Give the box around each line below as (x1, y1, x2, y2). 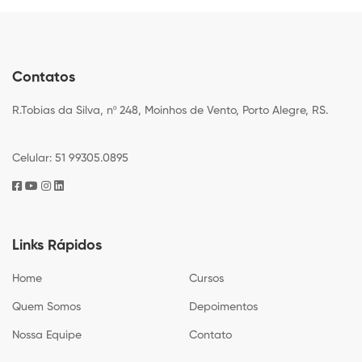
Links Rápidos (12, 238, 102, 253)
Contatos (12, 69, 75, 85)
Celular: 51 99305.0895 (12, 152, 128, 164)
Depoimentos (189, 301, 258, 313)
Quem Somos (12, 301, 81, 313)
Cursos (189, 272, 224, 284)
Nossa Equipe (12, 329, 82, 341)
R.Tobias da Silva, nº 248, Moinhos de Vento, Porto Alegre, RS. (12, 104, 328, 116)
